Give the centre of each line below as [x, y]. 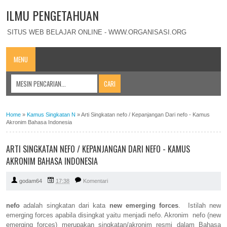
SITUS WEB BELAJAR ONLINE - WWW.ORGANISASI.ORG [97, 32]
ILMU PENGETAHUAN [52, 15]
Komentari [96, 181]
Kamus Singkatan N [51, 114]
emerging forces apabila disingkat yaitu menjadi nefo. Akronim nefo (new [113, 215]
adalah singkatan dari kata [65, 206]
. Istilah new [200, 206]
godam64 [31, 181]
